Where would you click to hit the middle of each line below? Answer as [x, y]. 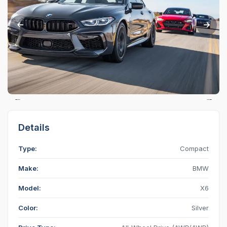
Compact [194, 148]
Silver [200, 207]
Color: [28, 207]
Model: [30, 188]
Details [34, 127]
